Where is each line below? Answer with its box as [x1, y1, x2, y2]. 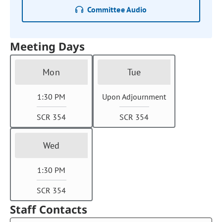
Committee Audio [87, 4, 147, 14]
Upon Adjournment [102, 92, 166, 102]
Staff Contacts [10, 202, 88, 217]
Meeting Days [10, 39, 85, 54]
